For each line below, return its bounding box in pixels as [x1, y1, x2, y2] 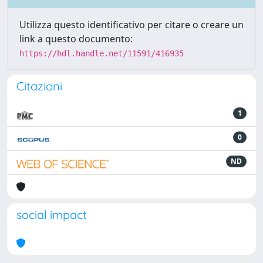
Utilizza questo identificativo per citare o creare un [19, 18, 244, 31]
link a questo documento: [19, 32, 133, 45]
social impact [16, 207, 87, 222]
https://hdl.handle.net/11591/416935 [19, 49, 184, 58]
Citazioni [16, 79, 62, 93]
